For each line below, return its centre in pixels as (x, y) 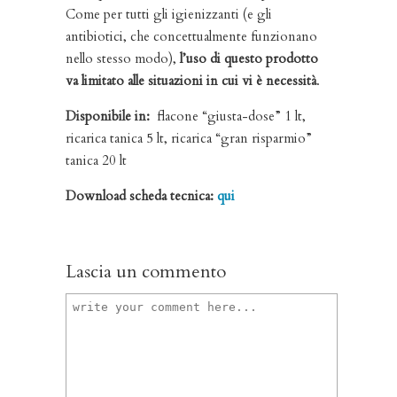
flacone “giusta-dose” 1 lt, (228, 116)
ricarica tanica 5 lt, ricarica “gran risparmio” (189, 138)
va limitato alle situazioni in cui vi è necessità (191, 81)
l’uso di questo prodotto (249, 58)
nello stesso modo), (123, 58)
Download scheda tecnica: (141, 196)
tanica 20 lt (96, 160)
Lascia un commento (146, 272)
